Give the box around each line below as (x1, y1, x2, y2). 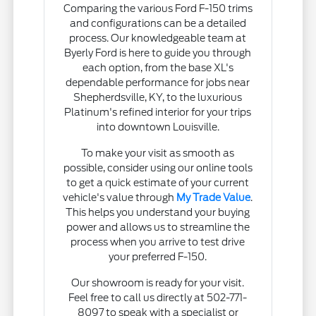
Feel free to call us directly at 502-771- (68, 292, 248, 304)
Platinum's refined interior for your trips (64, 107, 252, 119)
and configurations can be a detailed (69, 18, 246, 30)
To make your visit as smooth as (81, 147, 235, 159)
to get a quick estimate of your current (66, 177, 250, 189)
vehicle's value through (63, 192, 177, 204)
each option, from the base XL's (82, 62, 233, 74)
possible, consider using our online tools (63, 162, 253, 174)
